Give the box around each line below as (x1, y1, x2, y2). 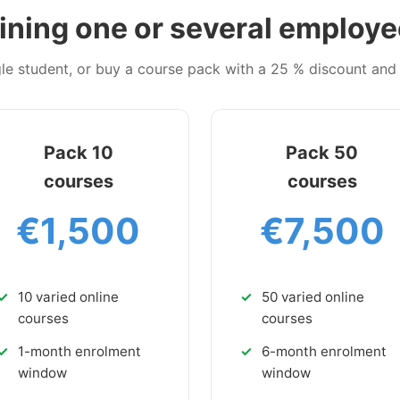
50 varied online (262, 288, 364, 306)
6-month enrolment (262, 343, 387, 361)
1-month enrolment (18, 343, 141, 361)
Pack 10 (43, 141, 113, 163)
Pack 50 (286, 141, 358, 163)
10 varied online (18, 288, 119, 306)
